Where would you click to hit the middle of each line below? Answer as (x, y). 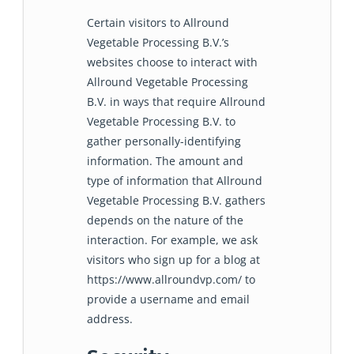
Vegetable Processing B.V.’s (158, 42)
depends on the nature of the (165, 220)
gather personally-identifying (164, 141)
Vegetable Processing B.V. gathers (176, 200)
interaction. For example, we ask (172, 239)
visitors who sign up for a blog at (173, 259)
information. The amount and (165, 160)
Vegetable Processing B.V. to (161, 121)
